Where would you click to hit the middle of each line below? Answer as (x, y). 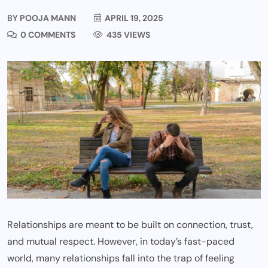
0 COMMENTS (47, 35)
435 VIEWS (127, 35)
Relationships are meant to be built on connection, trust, (130, 224)
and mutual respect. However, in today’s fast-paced (121, 241)
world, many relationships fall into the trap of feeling (121, 258)
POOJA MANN (47, 18)
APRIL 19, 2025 (133, 18)
